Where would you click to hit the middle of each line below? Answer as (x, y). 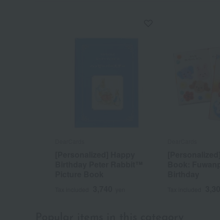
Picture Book (79, 174)
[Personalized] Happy (95, 154)
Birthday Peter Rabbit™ (99, 164)
